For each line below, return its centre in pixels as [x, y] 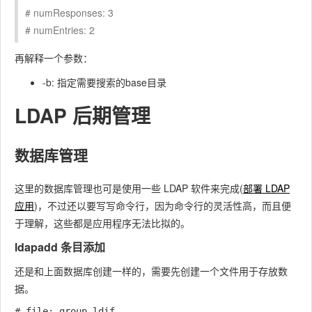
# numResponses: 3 [69, 12]
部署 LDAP [266, 188]
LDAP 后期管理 [83, 115]
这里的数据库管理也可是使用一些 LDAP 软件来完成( [129, 188]
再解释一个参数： [54, 57]
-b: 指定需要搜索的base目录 [104, 82]
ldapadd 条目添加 [60, 247]
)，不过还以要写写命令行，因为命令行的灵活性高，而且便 [163, 205]
